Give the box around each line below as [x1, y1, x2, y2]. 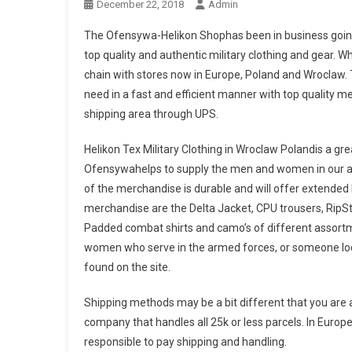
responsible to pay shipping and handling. [84, 335, 287, 348]
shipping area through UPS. [84, 108, 218, 120]
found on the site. [84, 261, 170, 273]
